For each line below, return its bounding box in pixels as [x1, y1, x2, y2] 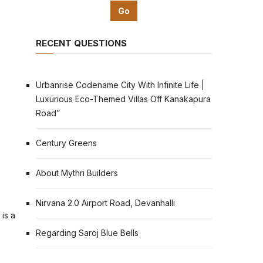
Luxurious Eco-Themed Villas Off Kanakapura [36, 94, 211, 104]
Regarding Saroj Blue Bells [36, 228, 139, 238]
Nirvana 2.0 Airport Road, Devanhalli [36, 198, 175, 208]
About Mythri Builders [36, 168, 118, 178]
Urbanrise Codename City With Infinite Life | [36, 80, 204, 90]
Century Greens [36, 138, 97, 148]
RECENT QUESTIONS [36, 38, 127, 49]
